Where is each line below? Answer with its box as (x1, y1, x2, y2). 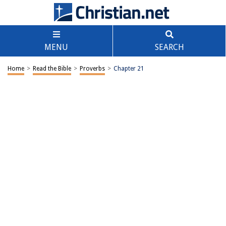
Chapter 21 (114, 65, 144, 72)
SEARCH (154, 42, 184, 52)
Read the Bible (33, 65, 71, 72)
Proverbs (80, 65, 105, 72)
